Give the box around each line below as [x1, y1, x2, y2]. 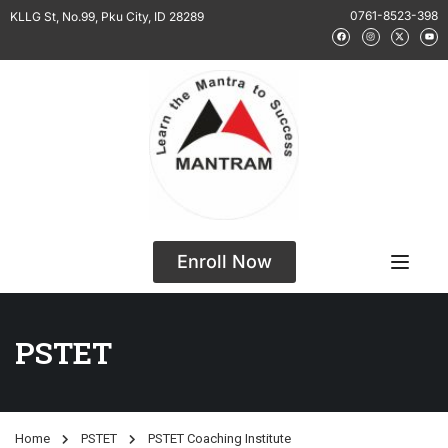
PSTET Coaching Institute [148, 431, 291, 446]
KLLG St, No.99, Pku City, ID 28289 [10, 8, 204, 24]
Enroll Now [176, 251, 272, 272]
